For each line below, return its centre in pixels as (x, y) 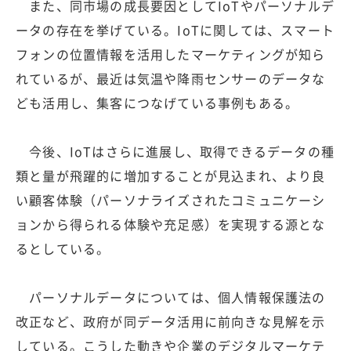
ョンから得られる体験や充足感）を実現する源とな (171, 224)
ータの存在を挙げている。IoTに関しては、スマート (175, 29)
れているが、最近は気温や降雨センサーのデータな (171, 78)
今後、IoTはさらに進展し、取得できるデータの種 (175, 151)
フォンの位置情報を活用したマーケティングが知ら (171, 54)
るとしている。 (63, 248)
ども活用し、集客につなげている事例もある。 (157, 102)
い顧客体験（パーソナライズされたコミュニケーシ (171, 199)
